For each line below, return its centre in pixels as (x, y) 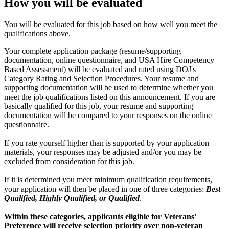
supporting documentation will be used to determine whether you (109, 88)
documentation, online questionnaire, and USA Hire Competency (109, 60)
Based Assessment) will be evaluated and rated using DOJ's (100, 70)
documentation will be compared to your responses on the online (108, 116)
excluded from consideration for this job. (69, 162)
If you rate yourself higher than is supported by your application (107, 143)
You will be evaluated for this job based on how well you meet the (111, 25)
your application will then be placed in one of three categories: (105, 189)
